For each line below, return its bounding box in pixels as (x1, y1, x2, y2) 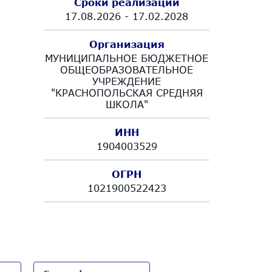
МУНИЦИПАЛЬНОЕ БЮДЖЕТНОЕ (45, 52, 209, 64)
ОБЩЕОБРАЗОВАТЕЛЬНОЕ (60, 63, 194, 75)
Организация (89, 38, 165, 50)
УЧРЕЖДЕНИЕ (92, 75, 161, 87)
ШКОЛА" (105, 98, 148, 110)
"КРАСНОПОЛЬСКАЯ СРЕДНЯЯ (50, 86, 203, 98)
